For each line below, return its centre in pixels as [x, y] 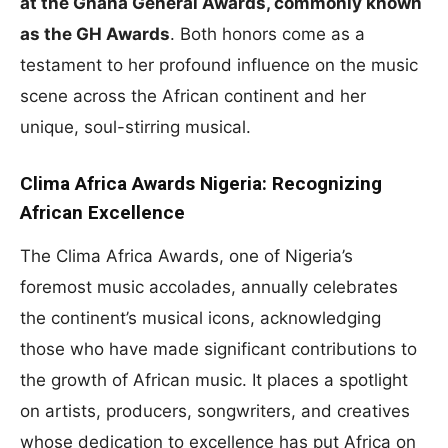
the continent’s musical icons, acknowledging [200, 317]
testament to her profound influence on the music [219, 64]
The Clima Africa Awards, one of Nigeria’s [186, 255]
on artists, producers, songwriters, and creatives [215, 410]
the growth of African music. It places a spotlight [214, 379]
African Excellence [102, 212]
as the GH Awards [95, 33]
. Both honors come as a [267, 33]
